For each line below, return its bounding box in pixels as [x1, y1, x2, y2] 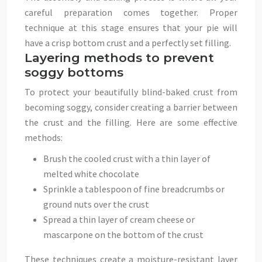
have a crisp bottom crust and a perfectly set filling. [25, 37, 231, 49]
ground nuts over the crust [43, 198, 149, 210]
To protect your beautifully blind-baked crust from [25, 86, 237, 98]
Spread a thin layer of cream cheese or [43, 213, 195, 225]
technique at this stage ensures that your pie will [25, 22, 237, 33]
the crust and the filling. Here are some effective [25, 116, 237, 128]
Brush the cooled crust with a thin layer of [43, 153, 211, 164]
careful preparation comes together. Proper [25, 6, 237, 18]
